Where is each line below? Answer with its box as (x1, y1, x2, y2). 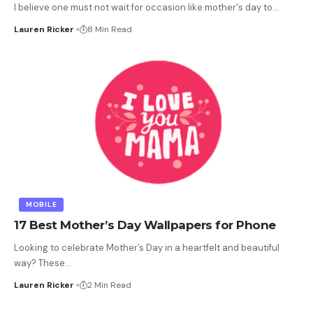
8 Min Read (87, 24, 132, 36)
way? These (14, 256, 65, 269)
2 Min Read (87, 279, 131, 291)
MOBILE (26, 199, 57, 209)
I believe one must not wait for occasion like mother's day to (14, 1, 272, 14)
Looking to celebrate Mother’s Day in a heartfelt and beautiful (14, 241, 279, 254)
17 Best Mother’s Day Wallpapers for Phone (14, 217, 276, 232)
